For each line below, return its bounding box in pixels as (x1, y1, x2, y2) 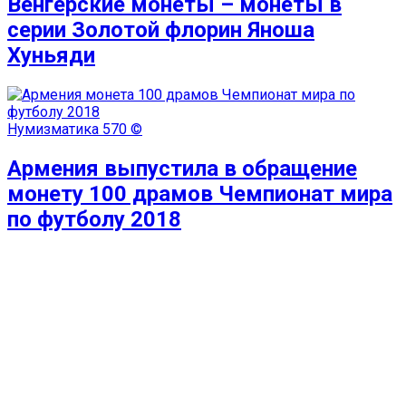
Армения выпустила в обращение (7, 155, 357, 181)
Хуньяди (7, 42, 95, 68)
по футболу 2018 (7, 206, 181, 232)
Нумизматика (7, 120, 99, 138)
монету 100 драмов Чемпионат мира (7, 180, 392, 207)
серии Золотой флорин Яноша (7, 16, 314, 43)
